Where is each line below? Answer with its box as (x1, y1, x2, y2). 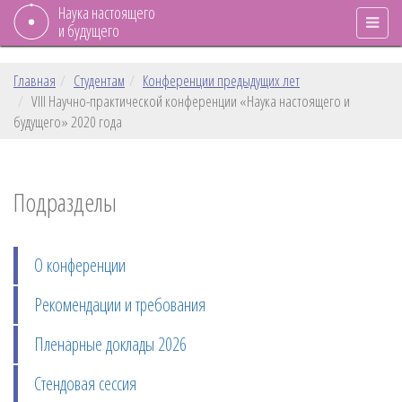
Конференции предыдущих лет (143, 70, 300, 91)
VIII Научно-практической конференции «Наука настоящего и (31, 91, 350, 111)
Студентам (74, 70, 125, 91)
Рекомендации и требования (34, 293, 205, 317)
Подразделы (13, 185, 117, 219)
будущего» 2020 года (13, 111, 122, 132)
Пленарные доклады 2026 (34, 332, 187, 356)
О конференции (34, 253, 126, 277)
